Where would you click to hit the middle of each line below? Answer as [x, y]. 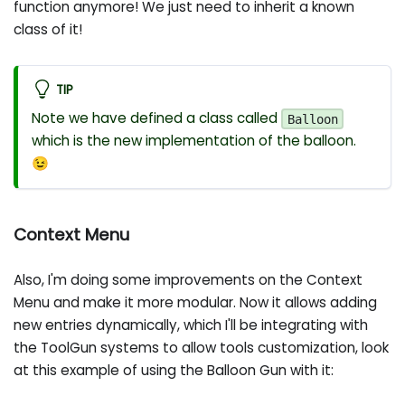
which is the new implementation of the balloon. [194, 140]
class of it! [48, 29]
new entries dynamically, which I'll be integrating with [191, 325]
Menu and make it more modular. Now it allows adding [196, 303]
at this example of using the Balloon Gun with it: [174, 371]
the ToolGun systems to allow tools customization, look [202, 348]
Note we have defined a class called [157, 118]
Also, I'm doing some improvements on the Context [188, 280]
